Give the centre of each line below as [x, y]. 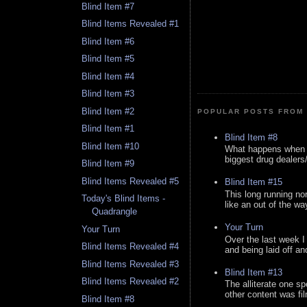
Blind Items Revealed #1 [131, 24]
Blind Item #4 [108, 76]
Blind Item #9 [108, 164]
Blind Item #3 [108, 94]
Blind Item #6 [108, 41]
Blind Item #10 [111, 146]
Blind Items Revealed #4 [131, 247]
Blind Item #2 [108, 111]
